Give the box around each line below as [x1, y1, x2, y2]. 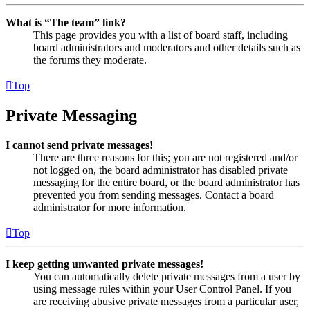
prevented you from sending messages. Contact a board [33, 189, 274, 201]
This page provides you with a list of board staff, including [33, 29, 288, 42]
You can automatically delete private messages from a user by [33, 271, 300, 283]
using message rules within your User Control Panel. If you [33, 283, 291, 295]
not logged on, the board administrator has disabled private [33, 164, 288, 176]
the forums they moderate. [33, 54, 147, 66]
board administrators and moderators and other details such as [33, 42, 300, 54]
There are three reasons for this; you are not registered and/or [33, 152, 298, 164]
